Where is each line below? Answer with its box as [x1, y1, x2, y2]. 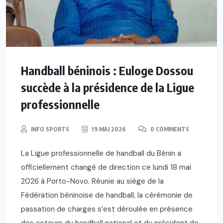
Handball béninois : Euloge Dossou [21, 62, 193, 78]
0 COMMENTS [149, 125, 189, 133]
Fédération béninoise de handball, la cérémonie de [21, 190, 193, 200]
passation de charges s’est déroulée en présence [21, 204, 193, 214]
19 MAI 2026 [90, 125, 126, 133]
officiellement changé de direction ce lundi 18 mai [21, 162, 191, 172]
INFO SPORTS [31, 125, 69, 133]
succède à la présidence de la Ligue [21, 79, 194, 95]
